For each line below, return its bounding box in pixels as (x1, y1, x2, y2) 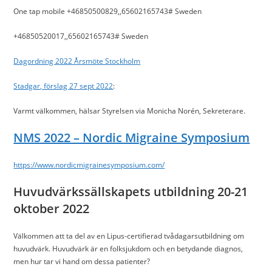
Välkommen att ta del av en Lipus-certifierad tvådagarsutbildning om (13, 231, 245, 241)
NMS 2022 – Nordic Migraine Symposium (13, 129, 250, 146)
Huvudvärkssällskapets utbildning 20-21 (13, 183, 248, 200)
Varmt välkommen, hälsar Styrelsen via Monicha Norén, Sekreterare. (13, 106, 246, 116)
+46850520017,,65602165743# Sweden (13, 31, 149, 41)
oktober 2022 (13, 200, 90, 217)
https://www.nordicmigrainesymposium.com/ (13, 160, 165, 170)
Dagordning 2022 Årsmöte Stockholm (13, 56, 141, 66)
